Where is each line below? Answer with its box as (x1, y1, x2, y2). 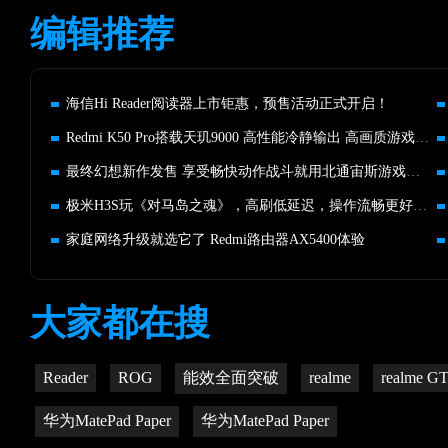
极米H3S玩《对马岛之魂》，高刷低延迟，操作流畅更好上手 (413, 198, 427, 213)
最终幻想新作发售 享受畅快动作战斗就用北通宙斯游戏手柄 (406, 164, 420, 179)
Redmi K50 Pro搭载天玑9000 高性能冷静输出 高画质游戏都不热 (415, 130, 429, 145)
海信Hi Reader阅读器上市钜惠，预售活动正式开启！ (66, 96, 389, 111)
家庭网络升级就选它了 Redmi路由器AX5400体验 (66, 232, 365, 247)
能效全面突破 (183, 369, 279, 386)
